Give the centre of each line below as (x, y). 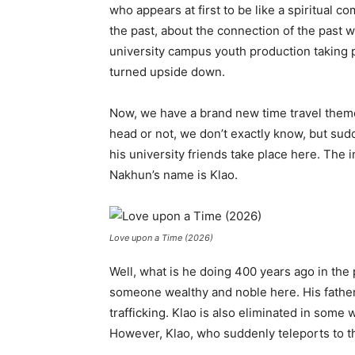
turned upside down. (167, 71)
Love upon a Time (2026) (161, 237)
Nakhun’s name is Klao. (174, 174)
